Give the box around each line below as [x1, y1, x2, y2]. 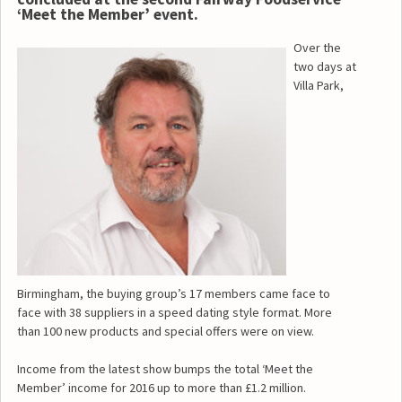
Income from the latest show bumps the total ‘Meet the [16, 360, 313, 377]
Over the [293, 39, 341, 56]
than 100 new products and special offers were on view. [16, 322, 314, 339]
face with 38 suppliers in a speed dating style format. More [16, 303, 332, 320]
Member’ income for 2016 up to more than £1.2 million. [16, 379, 306, 396]
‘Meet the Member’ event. [16, 4, 198, 25]
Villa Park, [293, 76, 344, 93]
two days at [293, 57, 356, 74]
